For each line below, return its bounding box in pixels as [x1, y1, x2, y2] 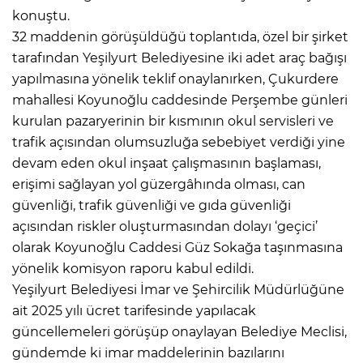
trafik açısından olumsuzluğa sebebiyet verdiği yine [12, 134, 345, 150]
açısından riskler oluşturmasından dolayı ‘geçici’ [12, 218, 318, 234]
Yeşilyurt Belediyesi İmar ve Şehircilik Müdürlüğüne [12, 281, 344, 297]
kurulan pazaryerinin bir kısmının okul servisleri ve [12, 113, 334, 129]
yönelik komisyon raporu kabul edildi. [12, 260, 254, 276]
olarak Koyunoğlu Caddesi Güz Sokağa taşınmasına [12, 239, 343, 255]
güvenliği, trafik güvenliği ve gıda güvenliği [12, 197, 291, 213]
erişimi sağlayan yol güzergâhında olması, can [12, 176, 305, 192]
